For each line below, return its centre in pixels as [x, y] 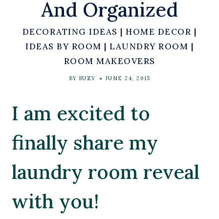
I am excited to [81, 113]
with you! [55, 201]
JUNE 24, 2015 [128, 78]
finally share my [85, 142]
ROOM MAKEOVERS [109, 61]
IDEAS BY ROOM [64, 46]
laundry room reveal [106, 172]
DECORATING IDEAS [70, 32]
